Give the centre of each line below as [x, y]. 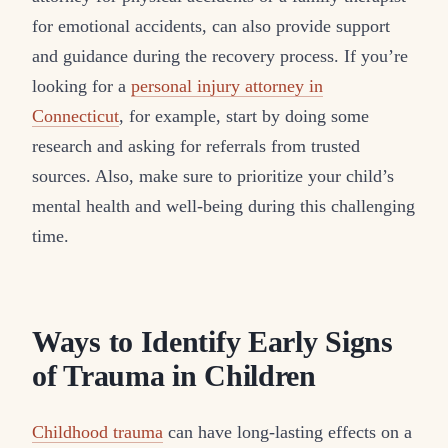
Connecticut [75, 115]
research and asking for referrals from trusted [196, 145]
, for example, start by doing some [244, 115]
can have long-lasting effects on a [287, 431]
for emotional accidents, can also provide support [211, 25]
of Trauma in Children [174, 375]
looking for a [81, 85]
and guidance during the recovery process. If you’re [220, 55]
